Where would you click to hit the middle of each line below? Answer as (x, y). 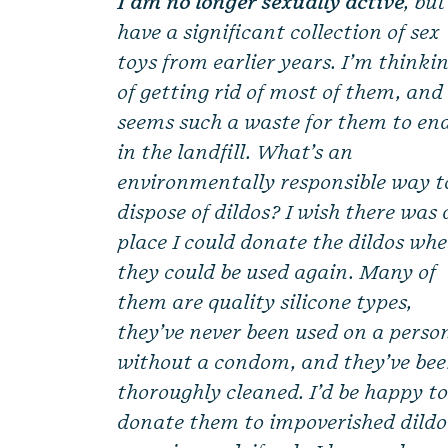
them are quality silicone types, (265, 303)
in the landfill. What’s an (236, 153)
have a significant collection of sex (279, 33)
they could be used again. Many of (277, 273)
